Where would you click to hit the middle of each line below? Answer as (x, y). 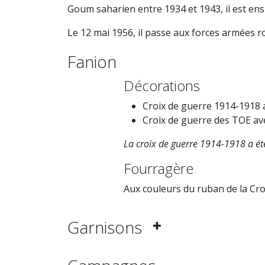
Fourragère (159, 168)
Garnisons (105, 227)
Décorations (162, 85)
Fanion (92, 61)
